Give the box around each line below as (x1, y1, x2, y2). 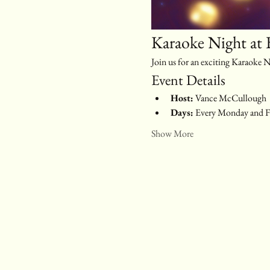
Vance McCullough (193, 91, 266, 104)
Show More (151, 127, 193, 140)
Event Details (151, 70, 225, 89)
